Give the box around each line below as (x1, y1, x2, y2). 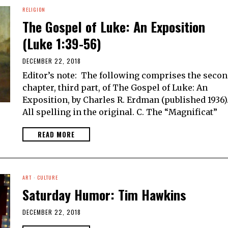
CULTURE (37, 173, 58, 181)
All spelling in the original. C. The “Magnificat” (22, 106, 217, 117)
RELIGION (22, 5, 45, 13)
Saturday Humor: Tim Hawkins (22, 184, 186, 205)
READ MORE (38, 129, 75, 139)
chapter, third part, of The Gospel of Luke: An (22, 82, 208, 93)
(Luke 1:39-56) (22, 33, 101, 53)
